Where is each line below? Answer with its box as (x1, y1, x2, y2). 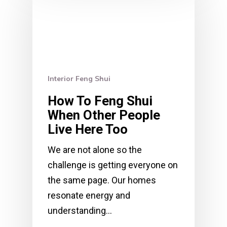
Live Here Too (48, 122, 128, 137)
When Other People (48, 107, 160, 123)
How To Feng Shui (48, 93, 153, 109)
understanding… (48, 205, 112, 216)
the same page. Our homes (48, 175, 156, 186)
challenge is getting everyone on (48, 160, 178, 171)
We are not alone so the (48, 144, 142, 156)
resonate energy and (48, 190, 130, 201)
